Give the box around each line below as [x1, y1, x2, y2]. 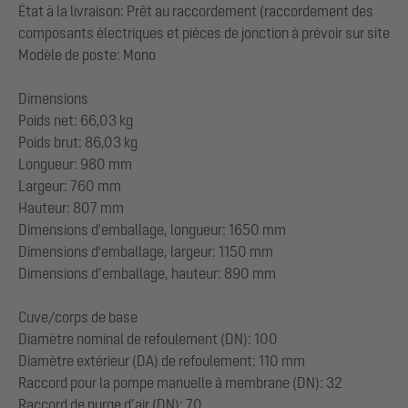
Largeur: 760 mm [18, 177, 121, 194]
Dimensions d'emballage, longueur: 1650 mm [18, 220, 286, 238]
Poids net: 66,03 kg [18, 111, 133, 128]
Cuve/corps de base [18, 308, 138, 325]
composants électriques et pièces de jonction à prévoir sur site [18, 24, 390, 41]
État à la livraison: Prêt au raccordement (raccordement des [18, 2, 373, 19]
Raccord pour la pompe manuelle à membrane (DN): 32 [18, 373, 342, 391]
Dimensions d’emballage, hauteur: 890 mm [18, 264, 276, 281]
